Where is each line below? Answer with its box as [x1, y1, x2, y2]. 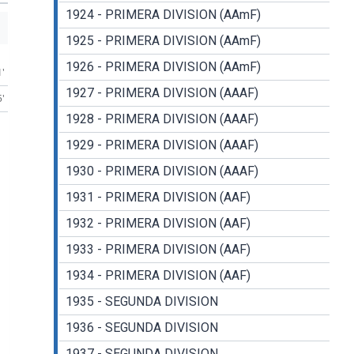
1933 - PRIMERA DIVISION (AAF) [65, 242, 250, 258]
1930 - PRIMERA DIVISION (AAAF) [65, 164, 258, 179]
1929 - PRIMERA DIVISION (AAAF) [65, 137, 258, 153]
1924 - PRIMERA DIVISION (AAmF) [65, 7, 261, 23]
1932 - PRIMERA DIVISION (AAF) [65, 216, 250, 232]
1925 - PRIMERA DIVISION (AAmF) [65, 33, 261, 49]
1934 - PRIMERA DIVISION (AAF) [65, 268, 250, 284]
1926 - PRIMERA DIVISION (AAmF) [65, 59, 261, 75]
